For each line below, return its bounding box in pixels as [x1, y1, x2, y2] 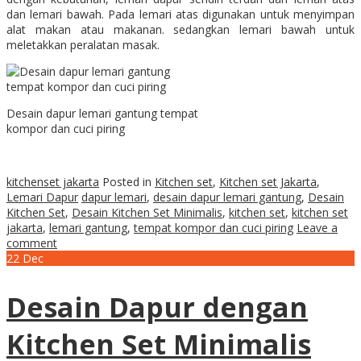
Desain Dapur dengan [6, 288, 308, 326]
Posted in [102, 173, 155, 189]
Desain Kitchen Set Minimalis [72, 204, 222, 220]
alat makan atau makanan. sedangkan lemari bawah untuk [6, 21, 355, 37]
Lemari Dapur [6, 189, 78, 205]
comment [6, 234, 57, 251]
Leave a [297, 219, 338, 235]
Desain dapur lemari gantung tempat [6, 105, 198, 121]
